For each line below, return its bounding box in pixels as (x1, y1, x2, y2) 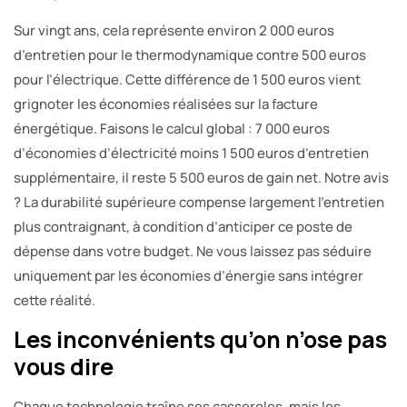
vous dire (14, 350, 114, 382)
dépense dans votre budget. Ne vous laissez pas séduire (14, 241, 372, 261)
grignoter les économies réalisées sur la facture (14, 94, 318, 114)
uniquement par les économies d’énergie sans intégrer (14, 265, 363, 285)
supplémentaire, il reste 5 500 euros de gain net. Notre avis (14, 167, 389, 187)
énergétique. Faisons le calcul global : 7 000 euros (14, 118, 330, 138)
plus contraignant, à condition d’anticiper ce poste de (14, 216, 352, 236)
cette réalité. (14, 290, 95, 310)
